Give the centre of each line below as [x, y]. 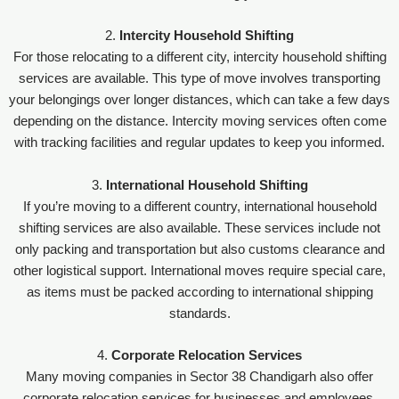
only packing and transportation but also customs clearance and [199, 249]
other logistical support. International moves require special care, [199, 270]
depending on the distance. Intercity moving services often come [199, 122]
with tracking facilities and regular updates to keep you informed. [199, 143]
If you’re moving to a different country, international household [199, 206]
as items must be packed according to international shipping [199, 292]
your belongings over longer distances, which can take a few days [199, 100]
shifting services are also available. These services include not [199, 228]
